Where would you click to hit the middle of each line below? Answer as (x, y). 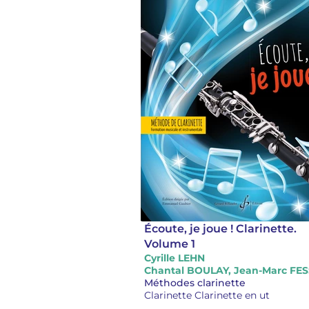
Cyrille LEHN (175, 258)
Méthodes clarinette (195, 283)
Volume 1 (170, 244)
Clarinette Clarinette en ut (207, 295)
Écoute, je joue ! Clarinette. (220, 229)
